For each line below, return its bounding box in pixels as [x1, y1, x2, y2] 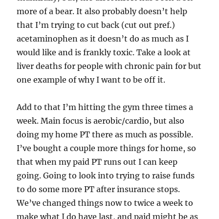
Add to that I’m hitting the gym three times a [17, 102, 194, 112]
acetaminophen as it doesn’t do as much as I [17, 33, 189, 44]
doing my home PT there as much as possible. [17, 129, 194, 139]
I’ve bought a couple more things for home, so [17, 143, 197, 153]
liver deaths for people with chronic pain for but [17, 61, 202, 71]
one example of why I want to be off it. [17, 74, 166, 85]
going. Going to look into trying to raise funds [17, 170, 195, 180]
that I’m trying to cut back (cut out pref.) [17, 20, 175, 30]
